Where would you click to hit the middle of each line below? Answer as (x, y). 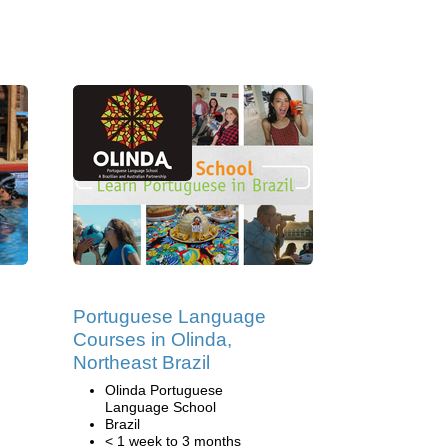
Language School (160, 407)
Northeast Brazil (141, 362)
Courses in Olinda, (152, 339)
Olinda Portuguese (164, 390)
